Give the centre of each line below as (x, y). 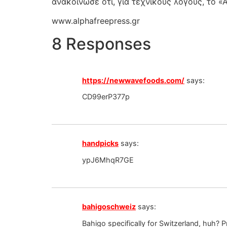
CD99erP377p (106, 96)
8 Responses (101, 44)
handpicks (100, 143)
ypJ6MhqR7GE (108, 160)
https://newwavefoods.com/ (133, 80)
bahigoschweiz (109, 207)
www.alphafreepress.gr (96, 21)
